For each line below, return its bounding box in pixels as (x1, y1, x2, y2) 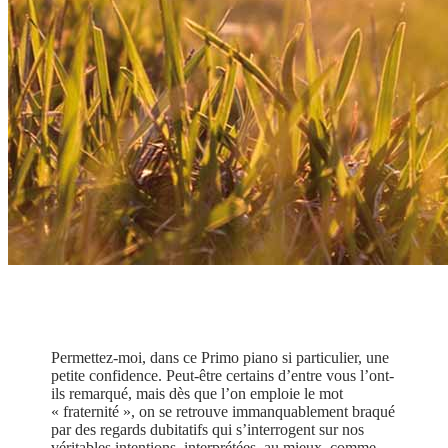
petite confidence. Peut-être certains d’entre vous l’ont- (51, 367, 395, 385)
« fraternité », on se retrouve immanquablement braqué (51, 403, 396, 421)
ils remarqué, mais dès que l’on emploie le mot (51, 385, 344, 403)
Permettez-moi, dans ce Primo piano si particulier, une (51, 349, 390, 367)
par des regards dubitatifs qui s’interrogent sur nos (51, 421, 365, 439)
